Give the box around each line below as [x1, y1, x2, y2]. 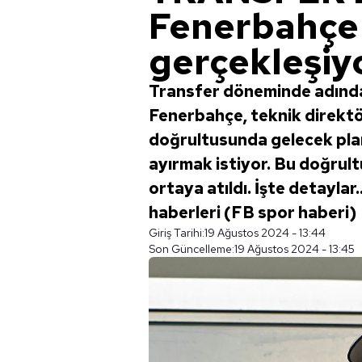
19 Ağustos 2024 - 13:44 [204, 225, 326, 240]
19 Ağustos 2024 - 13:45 [234, 242, 355, 256]
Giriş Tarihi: [149, 225, 204, 240]
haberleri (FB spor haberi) [149, 202, 356, 223]
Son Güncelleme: [149, 242, 234, 256]
